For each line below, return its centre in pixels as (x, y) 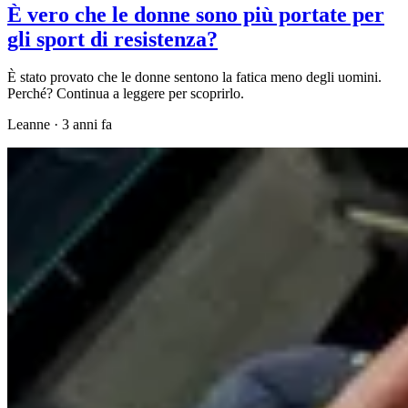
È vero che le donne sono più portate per (196, 14)
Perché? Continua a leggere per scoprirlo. (126, 94)
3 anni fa (87, 125)
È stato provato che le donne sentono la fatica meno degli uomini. (194, 77)
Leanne (29, 125)
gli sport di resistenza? (112, 39)
